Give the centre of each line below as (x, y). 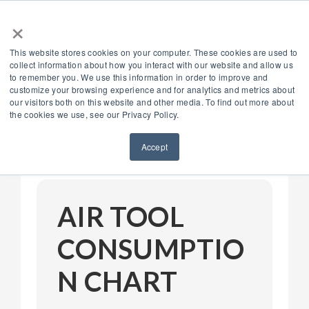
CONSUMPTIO (151, 249)
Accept (154, 147)
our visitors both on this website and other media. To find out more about (152, 102)
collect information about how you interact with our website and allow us (152, 64)
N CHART (118, 281)
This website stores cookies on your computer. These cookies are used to (154, 52)
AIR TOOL (121, 216)
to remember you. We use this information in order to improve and (139, 77)
